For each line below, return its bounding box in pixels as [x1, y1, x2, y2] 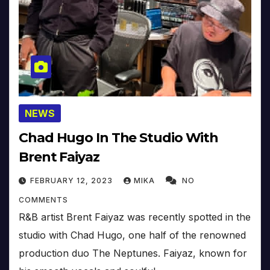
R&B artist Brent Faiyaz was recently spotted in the [19, 210, 251, 223]
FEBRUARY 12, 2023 [30, 175, 115, 185]
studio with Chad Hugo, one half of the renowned [19, 228, 246, 241]
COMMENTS [19, 195, 68, 204]
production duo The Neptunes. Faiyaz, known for [19, 246, 247, 259]
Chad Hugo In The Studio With [19, 129, 219, 146]
